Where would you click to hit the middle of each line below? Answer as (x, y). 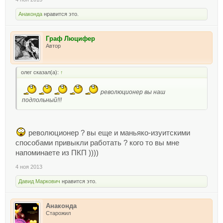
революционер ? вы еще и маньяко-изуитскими (108, 133)
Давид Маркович (39, 181)
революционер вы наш (132, 92)
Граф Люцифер (70, 38)
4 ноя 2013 (29, 167)
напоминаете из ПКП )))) (57, 153)
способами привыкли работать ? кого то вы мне (97, 143)
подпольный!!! (42, 100)
